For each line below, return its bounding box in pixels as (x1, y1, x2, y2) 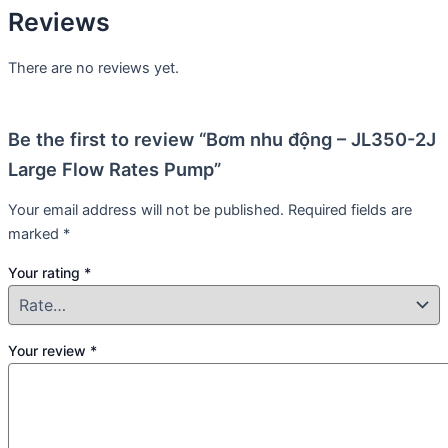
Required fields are (288, 201, 412, 220)
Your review (8, 342, 90, 360)
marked (8, 225, 63, 244)
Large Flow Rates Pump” (8, 157, 221, 180)
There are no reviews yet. (8, 58, 179, 77)
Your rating (8, 263, 84, 281)
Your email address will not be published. (8, 201, 284, 220)
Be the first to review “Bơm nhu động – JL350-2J (8, 127, 436, 150)
